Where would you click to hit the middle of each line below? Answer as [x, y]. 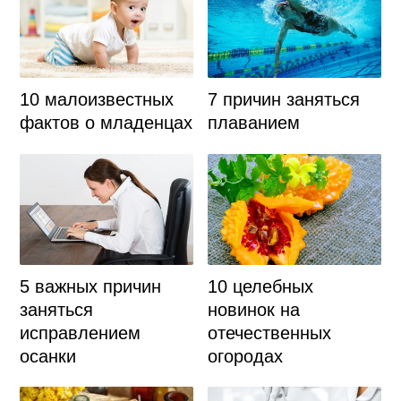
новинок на [254, 309]
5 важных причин [90, 286]
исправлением [80, 333]
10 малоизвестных [96, 100]
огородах [246, 356]
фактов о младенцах [106, 123]
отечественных [270, 333]
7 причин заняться [284, 99]
